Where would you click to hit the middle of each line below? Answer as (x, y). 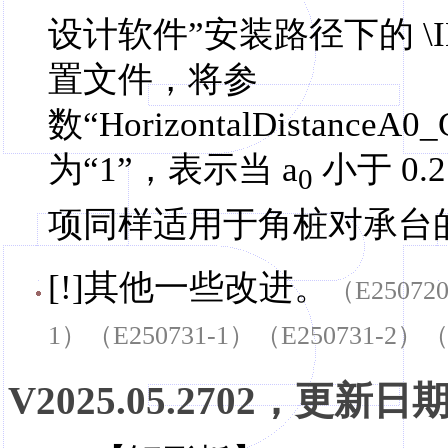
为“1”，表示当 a (173, 170)
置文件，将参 (153, 80)
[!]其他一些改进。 (188, 288)
